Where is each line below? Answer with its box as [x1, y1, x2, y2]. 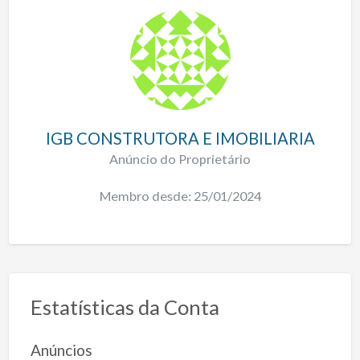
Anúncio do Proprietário [109, 151, 251, 167]
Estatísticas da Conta [30, 295, 219, 320]
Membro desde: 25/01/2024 [99, 187, 261, 203]
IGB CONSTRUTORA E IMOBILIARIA [45, 129, 315, 149]
